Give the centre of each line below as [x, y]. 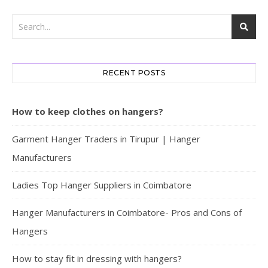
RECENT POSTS [134, 73]
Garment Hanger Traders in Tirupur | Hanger [106, 139]
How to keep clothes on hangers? [88, 112]
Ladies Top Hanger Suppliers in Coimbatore [102, 185]
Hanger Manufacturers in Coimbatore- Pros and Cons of [127, 213]
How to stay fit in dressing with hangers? [97, 259]
